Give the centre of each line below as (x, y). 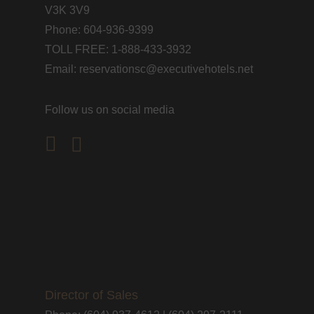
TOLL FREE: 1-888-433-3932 (118, 50)
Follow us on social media (110, 110)
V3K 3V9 (67, 11)
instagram (95, 146)
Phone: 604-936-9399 (99, 30)
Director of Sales (91, 295)
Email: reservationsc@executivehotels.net (149, 69)
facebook (67, 143)
